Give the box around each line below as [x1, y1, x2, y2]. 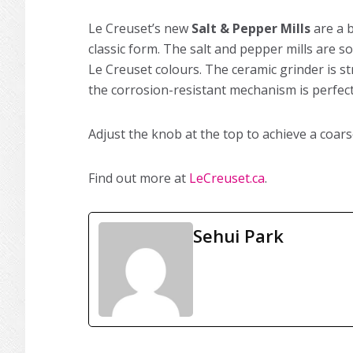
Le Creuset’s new [88, 20, 191, 37]
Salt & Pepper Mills [191, 20, 310, 37]
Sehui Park [193, 224, 284, 247]
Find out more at [88, 169, 189, 187]
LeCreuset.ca [189, 169, 265, 187]
